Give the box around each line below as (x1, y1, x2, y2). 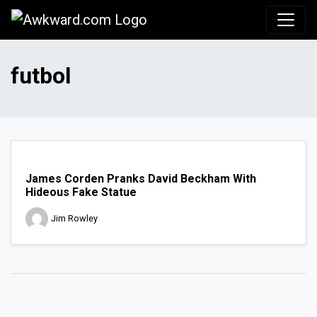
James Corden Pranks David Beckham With (25, 172, 256, 186)
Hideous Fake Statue (25, 185, 137, 200)
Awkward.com (146, 11, 235, 28)
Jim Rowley (51, 213, 98, 224)
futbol (11, 62, 71, 90)
